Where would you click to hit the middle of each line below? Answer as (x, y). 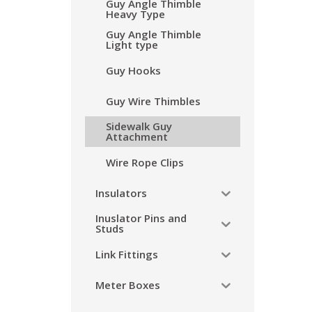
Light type (132, 45)
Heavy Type (135, 14)
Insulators (121, 193)
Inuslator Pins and (141, 218)
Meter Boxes (128, 284)
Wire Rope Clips (145, 162)
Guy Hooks (133, 70)
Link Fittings (127, 254)
